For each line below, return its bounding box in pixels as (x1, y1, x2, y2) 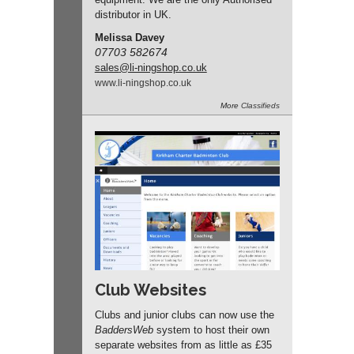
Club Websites (94, 280, 206, 299)
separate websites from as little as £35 (94, 338, 272, 351)
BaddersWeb (94, 323, 153, 336)
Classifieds (240, 101, 280, 111)
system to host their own (153, 323, 269, 336)
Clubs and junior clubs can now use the (94, 308, 274, 321)
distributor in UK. (94, 9, 171, 21)
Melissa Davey (94, 32, 164, 44)
